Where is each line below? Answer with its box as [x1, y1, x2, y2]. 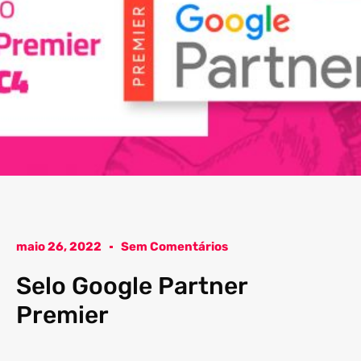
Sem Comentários [121, 239, 228, 255]
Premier [16, 301, 109, 330]
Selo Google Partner [16, 272, 247, 301]
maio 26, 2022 [16, 239, 102, 255]
